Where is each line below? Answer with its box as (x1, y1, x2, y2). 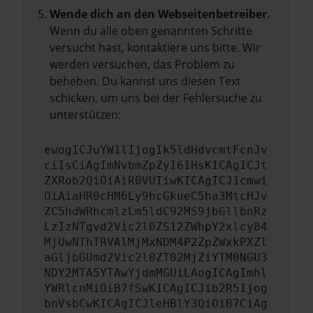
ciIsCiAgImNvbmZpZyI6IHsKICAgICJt (44, 159, 268, 172)
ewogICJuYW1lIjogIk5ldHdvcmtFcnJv (44, 143, 268, 156)
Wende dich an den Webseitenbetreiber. (50, 6, 270, 22)
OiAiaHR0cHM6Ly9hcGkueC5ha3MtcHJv (44, 189, 268, 203)
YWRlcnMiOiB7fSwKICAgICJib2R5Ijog (44, 282, 268, 295)
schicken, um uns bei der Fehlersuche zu (50, 90, 262, 105)
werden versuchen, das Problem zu (50, 57, 235, 72)
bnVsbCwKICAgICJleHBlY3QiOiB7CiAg (44, 297, 268, 310)
